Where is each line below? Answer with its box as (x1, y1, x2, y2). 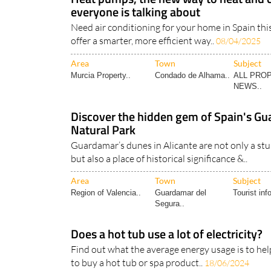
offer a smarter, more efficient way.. (71, 34, 216, 47)
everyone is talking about (71, 2, 200, 22)
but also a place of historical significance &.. (71, 152, 247, 165)
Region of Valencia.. (71, 188, 141, 198)
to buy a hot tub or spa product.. (71, 256, 204, 269)
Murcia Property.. (71, 71, 131, 80)
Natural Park (71, 120, 135, 140)
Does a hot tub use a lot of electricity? (71, 224, 263, 244)
